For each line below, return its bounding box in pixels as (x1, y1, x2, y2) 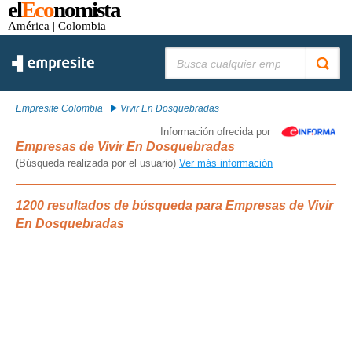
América (8, 19, 49, 32)
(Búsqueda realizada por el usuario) (16, 157, 179, 169)
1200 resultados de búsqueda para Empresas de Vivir (16, 199, 333, 212)
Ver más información (179, 157, 273, 169)
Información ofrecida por (160, 126, 270, 137)
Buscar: (165, 47, 197, 58)
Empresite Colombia (16, 103, 103, 114)
